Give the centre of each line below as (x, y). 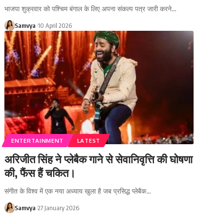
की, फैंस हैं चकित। (40, 172)
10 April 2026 (55, 25)
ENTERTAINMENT (38, 140)
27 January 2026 (59, 208)
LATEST (88, 140)
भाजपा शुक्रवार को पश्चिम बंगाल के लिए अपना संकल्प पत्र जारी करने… (91, 8)
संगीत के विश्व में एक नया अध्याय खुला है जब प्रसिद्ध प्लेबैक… (78, 191)
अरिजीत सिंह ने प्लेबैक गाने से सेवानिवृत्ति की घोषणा (99, 159)
